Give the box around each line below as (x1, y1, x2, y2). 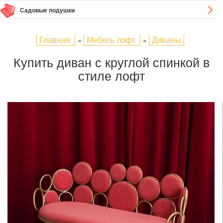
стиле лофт (78, 66, 145, 84)
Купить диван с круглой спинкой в (13, 53, 210, 71)
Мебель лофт (87, 34, 135, 45)
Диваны (152, 34, 181, 45)
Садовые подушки (20, 5, 75, 14)
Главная (39, 34, 70, 45)
